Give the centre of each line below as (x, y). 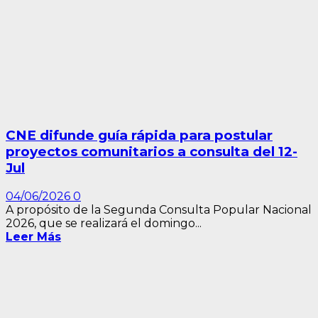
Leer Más (33, 236)
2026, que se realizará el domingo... (104, 223)
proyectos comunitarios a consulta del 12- (152, 152)
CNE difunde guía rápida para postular (139, 136)
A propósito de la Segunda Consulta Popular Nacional (159, 209)
